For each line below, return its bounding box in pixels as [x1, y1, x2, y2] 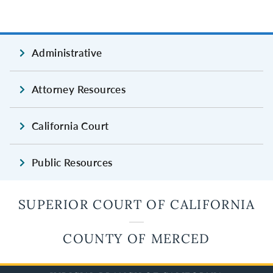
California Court [32, 119, 109, 133]
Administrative [32, 46, 102, 60]
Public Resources [32, 156, 113, 169]
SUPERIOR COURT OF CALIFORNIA [18, 196, 255, 213]
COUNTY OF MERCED [63, 230, 210, 247]
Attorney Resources [32, 83, 126, 96]
